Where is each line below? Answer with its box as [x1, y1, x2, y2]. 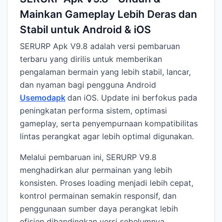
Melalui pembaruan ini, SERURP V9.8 [20, 152, 157, 163]
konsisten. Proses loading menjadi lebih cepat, [20, 178, 193, 188]
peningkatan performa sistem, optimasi [20, 106, 167, 116]
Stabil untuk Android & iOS [20, 23, 151, 36]
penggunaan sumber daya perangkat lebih [20, 204, 178, 214]
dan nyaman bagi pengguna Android [20, 80, 156, 90]
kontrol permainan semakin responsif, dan [20, 191, 176, 201]
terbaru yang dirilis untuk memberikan [20, 54, 162, 64]
